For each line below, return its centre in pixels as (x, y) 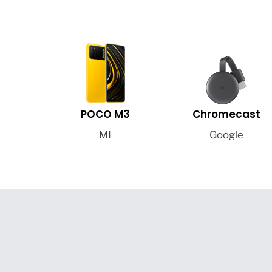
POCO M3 (105, 114)
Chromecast (226, 114)
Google (226, 135)
